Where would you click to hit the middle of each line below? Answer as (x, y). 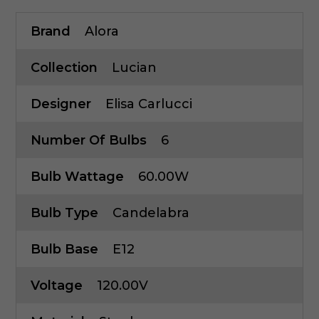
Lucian (134, 68)
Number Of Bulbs (89, 141)
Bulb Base (64, 250)
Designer (61, 104)
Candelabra (151, 213)
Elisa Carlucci (149, 104)
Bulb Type (64, 213)
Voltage (57, 286)
